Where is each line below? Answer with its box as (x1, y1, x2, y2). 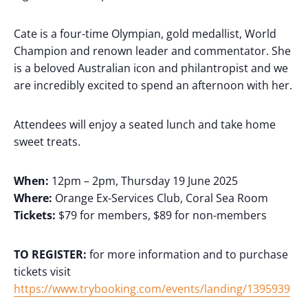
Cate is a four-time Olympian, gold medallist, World (14, 26, 276, 42)
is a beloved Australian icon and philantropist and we (14, 60, 288, 76)
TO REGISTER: (14, 247, 87, 263)
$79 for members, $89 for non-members (56, 208, 267, 223)
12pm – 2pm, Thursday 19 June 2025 (49, 173, 238, 189)
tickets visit (14, 264, 71, 280)
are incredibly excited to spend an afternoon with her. (14, 78, 292, 93)
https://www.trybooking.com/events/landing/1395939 (14, 281, 290, 297)
